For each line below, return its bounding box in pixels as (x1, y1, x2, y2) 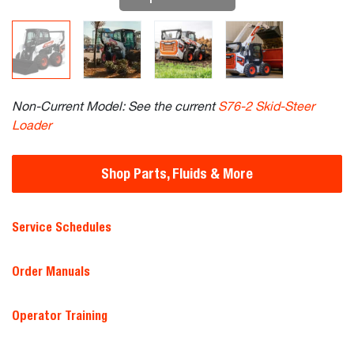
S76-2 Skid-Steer (218, 101, 314, 114)
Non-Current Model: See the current (12, 101, 218, 114)
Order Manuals (12, 264, 90, 279)
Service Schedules (12, 220, 111, 235)
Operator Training (12, 308, 107, 323)
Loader (12, 120, 51, 133)
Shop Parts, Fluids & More (101, 165, 253, 182)
